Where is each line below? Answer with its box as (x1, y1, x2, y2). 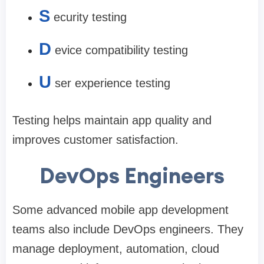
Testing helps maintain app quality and (12, 114, 212, 127)
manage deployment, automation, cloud (12, 242, 219, 256)
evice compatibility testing (55, 44, 188, 57)
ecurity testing (54, 11, 127, 24)
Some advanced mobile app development (12, 203, 229, 217)
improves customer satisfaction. (12, 133, 179, 147)
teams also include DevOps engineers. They (12, 223, 243, 236)
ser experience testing (55, 77, 170, 90)
